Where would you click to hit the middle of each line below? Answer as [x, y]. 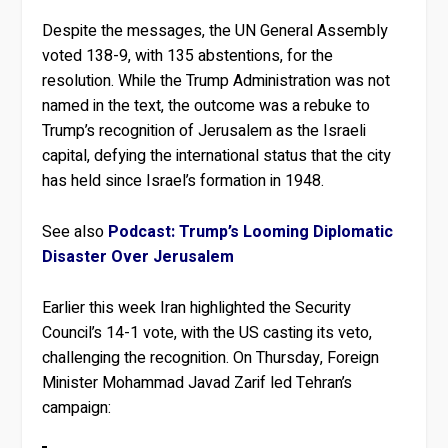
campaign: [77, 407]
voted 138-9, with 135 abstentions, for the [188, 56]
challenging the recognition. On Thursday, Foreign [211, 357]
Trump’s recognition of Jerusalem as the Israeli [204, 131]
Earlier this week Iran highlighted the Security [197, 307]
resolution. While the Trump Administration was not [216, 81]
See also [75, 232]
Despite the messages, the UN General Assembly [215, 31]
